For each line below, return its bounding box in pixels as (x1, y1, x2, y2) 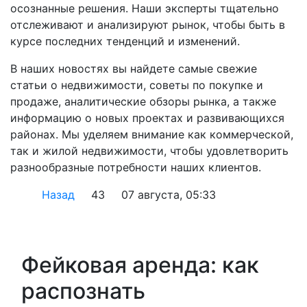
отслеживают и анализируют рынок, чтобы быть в (10, 18, 285, 32)
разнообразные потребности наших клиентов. (10, 160, 261, 174)
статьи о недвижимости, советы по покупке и (10, 78, 263, 92)
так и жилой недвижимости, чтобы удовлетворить (10, 144, 288, 158)
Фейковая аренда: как (21, 251, 259, 278)
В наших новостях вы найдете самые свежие (10, 62, 257, 75)
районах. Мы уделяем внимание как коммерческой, (10, 127, 293, 141)
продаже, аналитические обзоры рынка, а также (10, 95, 276, 108)
